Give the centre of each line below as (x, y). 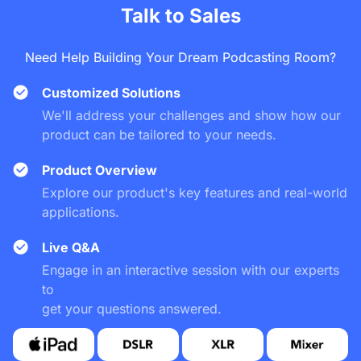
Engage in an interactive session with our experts (191, 270)
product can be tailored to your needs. (159, 135)
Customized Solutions (111, 93)
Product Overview (100, 170)
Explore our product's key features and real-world (195, 193)
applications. (81, 212)
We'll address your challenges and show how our (191, 116)
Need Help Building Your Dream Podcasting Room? (180, 58)
